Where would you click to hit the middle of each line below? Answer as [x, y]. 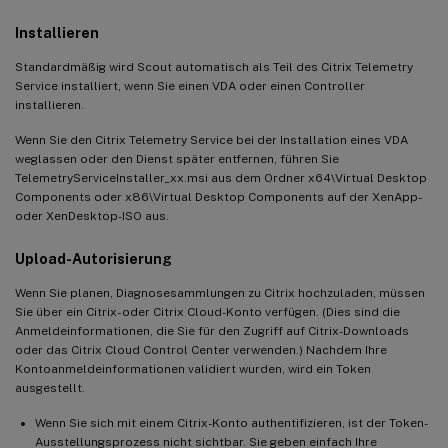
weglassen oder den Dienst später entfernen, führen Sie [177, 158]
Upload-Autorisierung [93, 258]
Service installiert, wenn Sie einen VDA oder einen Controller [190, 85]
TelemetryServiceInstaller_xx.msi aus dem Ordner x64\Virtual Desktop [221, 177]
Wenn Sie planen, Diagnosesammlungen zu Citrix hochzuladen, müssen [220, 292]
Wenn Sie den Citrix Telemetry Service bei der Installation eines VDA [211, 139]
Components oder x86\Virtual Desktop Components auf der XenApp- [217, 196]
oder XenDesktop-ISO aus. [92, 215]
